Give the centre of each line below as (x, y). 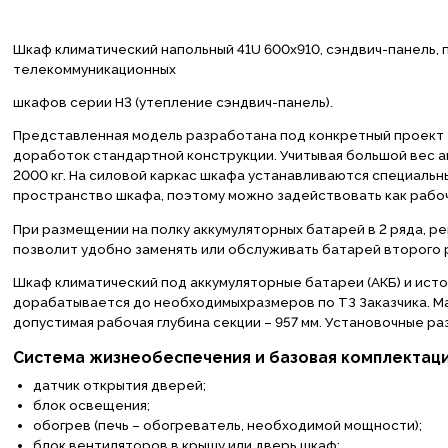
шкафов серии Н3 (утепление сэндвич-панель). (172, 102)
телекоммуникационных (94, 68)
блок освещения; (91, 405)
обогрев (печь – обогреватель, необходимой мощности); (227, 425)
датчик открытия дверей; (119, 385)
